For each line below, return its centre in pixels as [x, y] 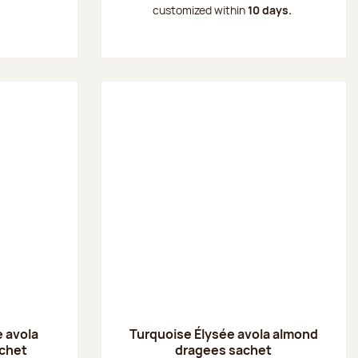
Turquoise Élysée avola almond [223, 334]
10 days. [271, 10]
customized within [201, 10]
